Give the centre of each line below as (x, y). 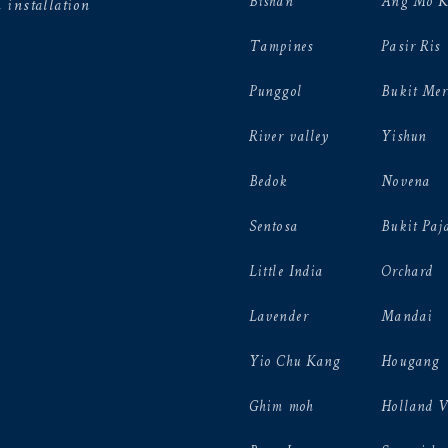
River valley (289, 137)
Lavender (278, 317)
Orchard (407, 272)
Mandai (406, 317)
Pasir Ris (411, 47)
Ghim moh (281, 407)
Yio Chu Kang (295, 362)
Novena (405, 182)
